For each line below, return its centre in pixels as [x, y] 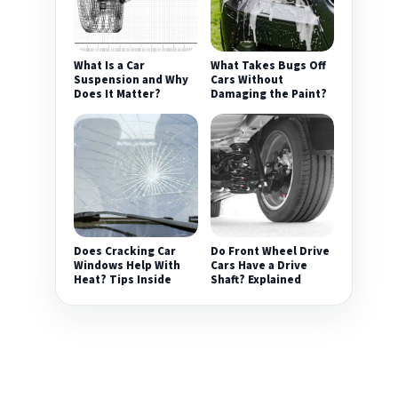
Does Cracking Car [125, 252]
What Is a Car [110, 65]
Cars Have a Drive [259, 266]
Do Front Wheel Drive [270, 252]
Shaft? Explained [255, 280]
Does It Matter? [118, 94]
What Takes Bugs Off [268, 65]
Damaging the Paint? [268, 94]
